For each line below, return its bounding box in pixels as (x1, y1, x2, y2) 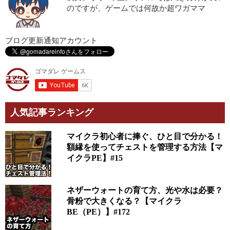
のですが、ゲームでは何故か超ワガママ (66, 4, 205, 12)
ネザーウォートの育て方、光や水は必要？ (66, 185, 223, 195)
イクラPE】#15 (66, 153, 123, 162)
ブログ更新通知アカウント (5, 36, 98, 45)
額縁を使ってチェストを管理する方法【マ (66, 142, 223, 151)
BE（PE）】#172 (66, 207, 130, 216)
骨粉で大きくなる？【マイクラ (66, 196, 182, 205)
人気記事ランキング (10, 107, 93, 118)
